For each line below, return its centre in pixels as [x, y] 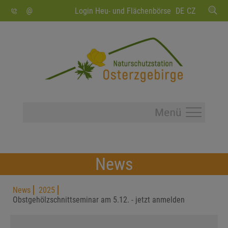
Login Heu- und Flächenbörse [123, 11]
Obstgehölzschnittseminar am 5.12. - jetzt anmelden [99, 200]
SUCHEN [54, 6]
